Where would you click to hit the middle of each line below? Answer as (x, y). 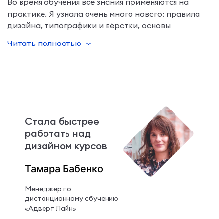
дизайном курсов (66, 145)
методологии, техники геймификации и (84, 37)
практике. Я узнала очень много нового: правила (104, 13)
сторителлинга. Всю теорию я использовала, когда (108, 49)
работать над (58, 133)
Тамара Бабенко (64, 168)
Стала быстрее (62, 121)
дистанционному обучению (71, 198)
